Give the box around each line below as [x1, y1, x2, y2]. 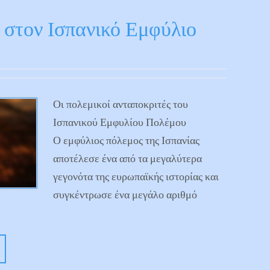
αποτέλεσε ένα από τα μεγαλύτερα [53, 151, 202, 165]
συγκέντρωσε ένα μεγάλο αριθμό [53, 187, 197, 201]
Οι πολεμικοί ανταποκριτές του [53, 97, 188, 111]
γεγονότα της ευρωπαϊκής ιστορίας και [53, 169, 219, 183]
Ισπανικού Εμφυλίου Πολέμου [53, 115, 186, 129]
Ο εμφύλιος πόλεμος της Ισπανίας [53, 133, 199, 147]
